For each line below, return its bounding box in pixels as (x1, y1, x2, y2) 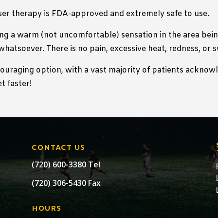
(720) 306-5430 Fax (31, 177, 101, 188)
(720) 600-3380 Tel (31, 159, 100, 170)
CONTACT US (31, 143, 85, 153)
